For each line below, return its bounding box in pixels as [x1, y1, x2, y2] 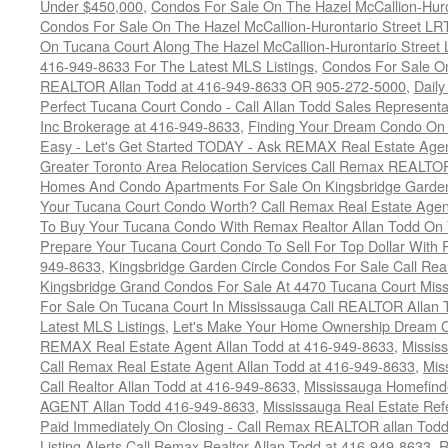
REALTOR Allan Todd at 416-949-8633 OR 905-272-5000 [40, 75, 406, 96]
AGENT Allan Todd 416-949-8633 [40, 395, 255, 416]
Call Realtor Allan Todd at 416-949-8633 [40, 375, 296, 396]
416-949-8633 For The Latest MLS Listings [40, 55, 314, 76]
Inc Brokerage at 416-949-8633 [40, 115, 240, 136]
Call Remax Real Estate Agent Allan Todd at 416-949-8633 [40, 355, 415, 376]
